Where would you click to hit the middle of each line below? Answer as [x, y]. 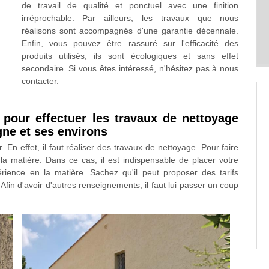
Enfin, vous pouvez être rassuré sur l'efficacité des [130, 43]
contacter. [40, 81]
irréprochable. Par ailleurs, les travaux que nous [130, 18]
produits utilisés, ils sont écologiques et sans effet [130, 56]
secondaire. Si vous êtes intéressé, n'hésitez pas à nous [130, 68]
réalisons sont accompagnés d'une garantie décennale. [130, 31]
